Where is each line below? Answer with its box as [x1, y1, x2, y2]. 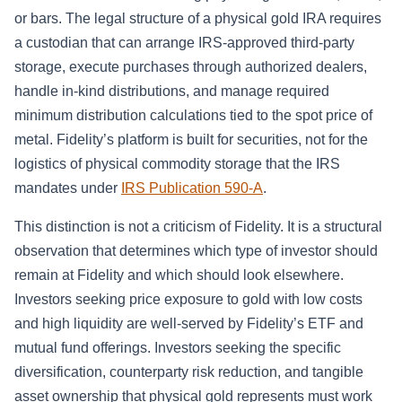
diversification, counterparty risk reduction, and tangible [14, 364, 363, 380]
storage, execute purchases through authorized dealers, [14, 59, 367, 75]
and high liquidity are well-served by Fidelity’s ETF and [14, 316, 363, 332]
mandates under [14, 180, 121, 197]
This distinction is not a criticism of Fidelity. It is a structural [14, 219, 382, 235]
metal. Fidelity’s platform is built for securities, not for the [14, 132, 368, 148]
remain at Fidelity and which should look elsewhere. [14, 267, 344, 284]
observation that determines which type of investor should [14, 243, 378, 259]
